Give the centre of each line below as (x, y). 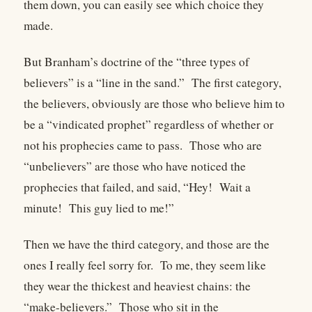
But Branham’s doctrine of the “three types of (136, 62)
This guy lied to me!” (122, 208)
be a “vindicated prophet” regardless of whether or (149, 125)
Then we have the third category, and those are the (147, 244)
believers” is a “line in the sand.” (104, 83)
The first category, (236, 83)
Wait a (235, 187)
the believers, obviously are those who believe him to (154, 104)
